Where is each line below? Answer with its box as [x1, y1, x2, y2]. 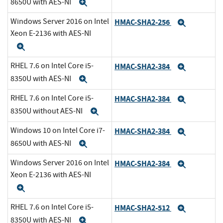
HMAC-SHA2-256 [114, 16, 171, 27]
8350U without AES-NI [10, 106, 84, 116]
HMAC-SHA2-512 [114, 202, 171, 213]
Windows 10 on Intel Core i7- [10, 125, 105, 136]
